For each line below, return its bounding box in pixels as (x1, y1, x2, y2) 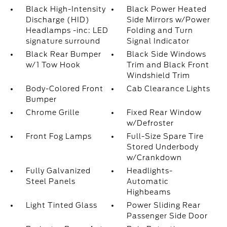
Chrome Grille (25, 108, 80, 117)
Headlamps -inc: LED (25, 26, 108, 34)
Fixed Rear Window (127, 108, 202, 117)
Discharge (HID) (25, 16, 90, 24)
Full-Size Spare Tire (127, 132, 204, 140)
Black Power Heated (127, 5, 207, 13)
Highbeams (127, 188, 171, 196)
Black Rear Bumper (25, 50, 101, 58)
